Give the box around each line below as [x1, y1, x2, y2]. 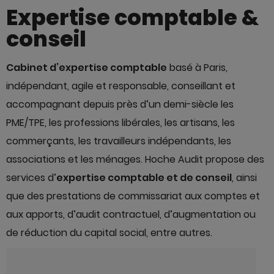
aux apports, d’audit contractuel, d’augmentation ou [6, 207, 256, 221]
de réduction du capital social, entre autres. [6, 226, 212, 240]
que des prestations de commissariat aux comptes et [6, 189, 260, 203]
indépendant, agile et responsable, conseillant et [6, 79, 235, 93]
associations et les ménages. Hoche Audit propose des [6, 152, 264, 166]
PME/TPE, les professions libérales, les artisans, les [6, 116, 235, 130]
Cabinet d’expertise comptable [6, 61, 167, 75]
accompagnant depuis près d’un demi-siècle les [6, 97, 234, 111]
